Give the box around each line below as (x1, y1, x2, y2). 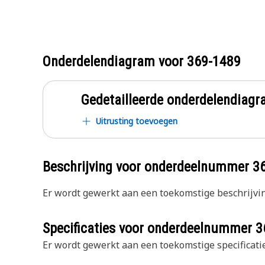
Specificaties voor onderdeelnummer (43, 220, 256, 237)
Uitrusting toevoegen (96, 115, 177, 127)
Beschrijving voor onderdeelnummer (43, 159, 253, 175)
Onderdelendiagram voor (43, 53, 187, 70)
